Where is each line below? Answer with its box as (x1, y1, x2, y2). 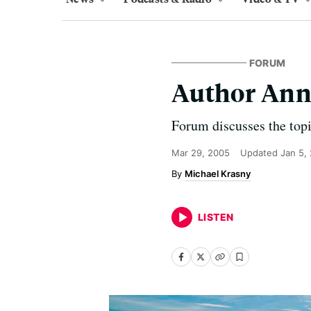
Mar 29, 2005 (171, 147, 230, 158)
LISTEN (198, 211, 234, 223)
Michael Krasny (185, 168, 251, 179)
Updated (240, 147, 280, 158)
